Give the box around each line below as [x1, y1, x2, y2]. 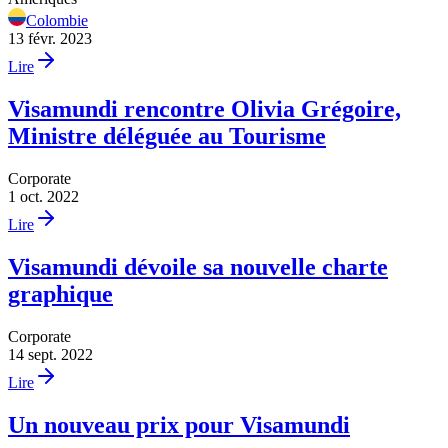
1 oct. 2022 [8, 188, 79, 206]
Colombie [26, 12, 88, 30]
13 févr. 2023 [8, 30, 92, 48]
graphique [8, 280, 113, 307]
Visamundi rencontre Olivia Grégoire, [8, 96, 401, 123]
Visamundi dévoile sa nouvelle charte [8, 253, 388, 280]
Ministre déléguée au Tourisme [8, 123, 326, 150]
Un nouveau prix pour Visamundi [8, 411, 350, 438]
